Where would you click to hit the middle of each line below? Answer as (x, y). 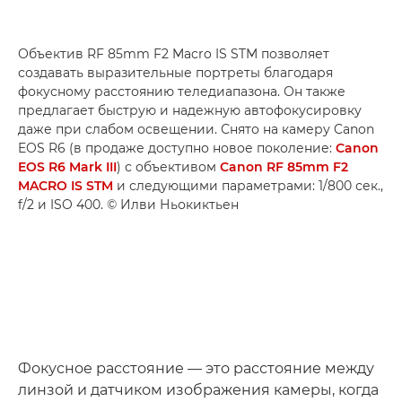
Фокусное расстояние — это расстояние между (196, 368)
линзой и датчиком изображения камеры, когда (198, 390)
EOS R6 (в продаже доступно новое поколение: (177, 148)
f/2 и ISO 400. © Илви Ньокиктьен (128, 205)
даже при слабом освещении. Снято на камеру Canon (196, 129)
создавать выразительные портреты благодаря (175, 73)
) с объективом (168, 167)
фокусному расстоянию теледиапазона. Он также (182, 92)
